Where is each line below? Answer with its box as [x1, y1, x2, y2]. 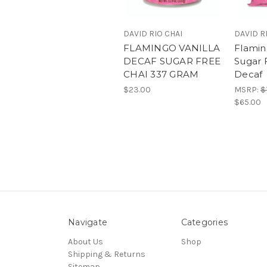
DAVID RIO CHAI [123, 29, 182, 39]
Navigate [68, 217, 107, 228]
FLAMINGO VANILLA [123, 42, 220, 54]
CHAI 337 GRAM [123, 69, 199, 80]
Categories [181, 217, 228, 228]
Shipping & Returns [68, 249, 145, 260]
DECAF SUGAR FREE [123, 55, 221, 67]
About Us [68, 237, 103, 247]
